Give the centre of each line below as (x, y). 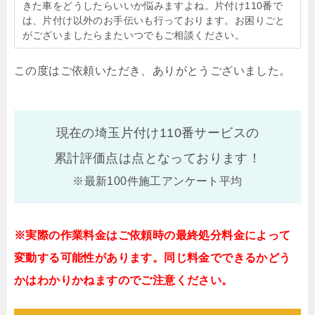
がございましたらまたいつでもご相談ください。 (134, 36)
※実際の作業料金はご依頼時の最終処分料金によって (153, 236)
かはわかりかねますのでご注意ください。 (124, 281)
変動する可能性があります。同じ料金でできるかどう (153, 258)
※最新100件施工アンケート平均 (157, 181)
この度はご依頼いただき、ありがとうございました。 (153, 71)
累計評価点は (93, 159)
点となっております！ (197, 159)
